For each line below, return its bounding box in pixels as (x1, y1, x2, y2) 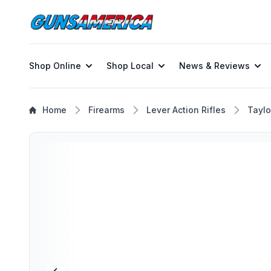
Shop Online (29, 60, 81, 71)
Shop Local (106, 60, 154, 71)
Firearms (88, 105, 125, 115)
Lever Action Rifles (146, 105, 226, 115)
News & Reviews (179, 60, 250, 71)
